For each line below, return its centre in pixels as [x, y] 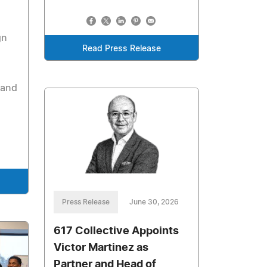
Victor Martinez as [101, 248]
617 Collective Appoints [117, 232]
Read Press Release [122, 49]
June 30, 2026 [154, 202]
